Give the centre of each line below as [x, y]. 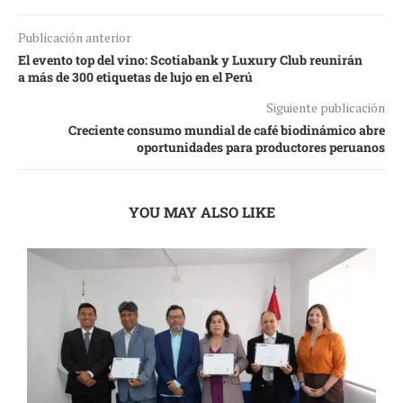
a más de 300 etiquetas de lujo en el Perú [135, 77]
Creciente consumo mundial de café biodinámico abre [227, 130]
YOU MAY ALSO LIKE [201, 212]
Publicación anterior [75, 38]
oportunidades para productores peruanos [261, 148]
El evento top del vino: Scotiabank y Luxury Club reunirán [190, 60]
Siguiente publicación [326, 108]
